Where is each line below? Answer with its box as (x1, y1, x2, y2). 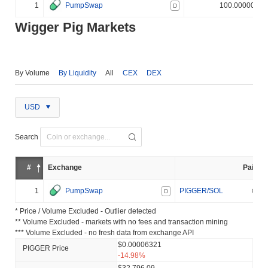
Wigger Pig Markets (15, 19, 136, 35)
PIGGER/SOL (179, 186, 223, 195)
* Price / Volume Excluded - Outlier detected (15, 206, 156, 215)
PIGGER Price (23, 243, 69, 252)
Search (15, 132, 38, 141)
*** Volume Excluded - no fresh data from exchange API (15, 228, 194, 237)
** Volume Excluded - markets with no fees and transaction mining (15, 217, 228, 226)
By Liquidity (59, 68, 96, 77)
